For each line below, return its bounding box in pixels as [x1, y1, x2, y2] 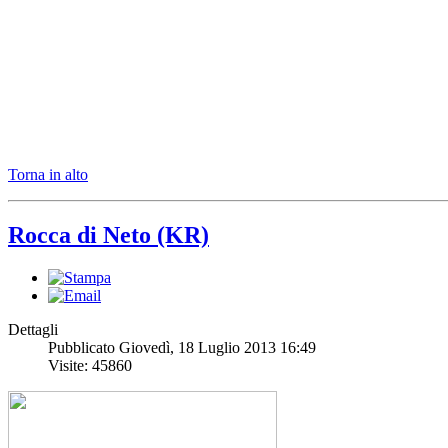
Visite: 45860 [48, 357, 132, 375]
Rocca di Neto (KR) [8, 222, 209, 249]
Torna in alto [8, 166, 88, 184]
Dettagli [8, 321, 58, 339]
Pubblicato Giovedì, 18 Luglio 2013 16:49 [48, 339, 316, 357]
